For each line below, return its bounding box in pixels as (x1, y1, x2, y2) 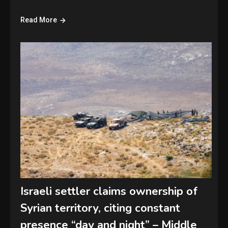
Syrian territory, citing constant (20, 200, 181, 216)
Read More (20, 15, 58, 24)
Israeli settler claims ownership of (20, 183, 198, 199)
